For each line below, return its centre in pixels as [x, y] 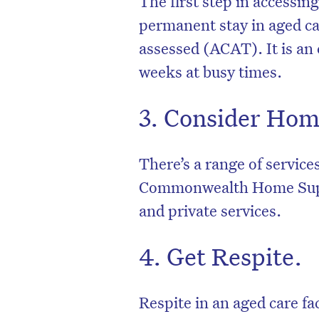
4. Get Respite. [221, 256]
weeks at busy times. [211, 71]
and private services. [210, 210]
